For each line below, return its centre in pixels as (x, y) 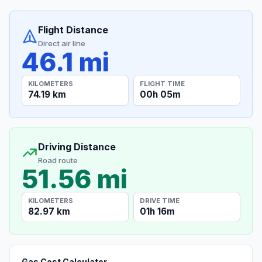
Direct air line (62, 44)
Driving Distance (77, 146)
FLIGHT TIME (163, 83)
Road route (58, 160)
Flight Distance (73, 30)
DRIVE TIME (160, 200)
